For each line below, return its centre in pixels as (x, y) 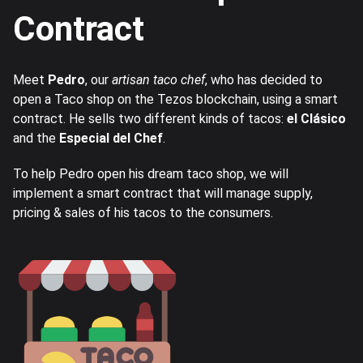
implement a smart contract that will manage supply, (163, 194)
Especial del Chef (111, 139)
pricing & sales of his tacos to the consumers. (143, 213)
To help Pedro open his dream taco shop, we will (151, 174)
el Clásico (316, 119)
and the (36, 139)
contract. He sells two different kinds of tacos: (150, 119)
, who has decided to (264, 80)
